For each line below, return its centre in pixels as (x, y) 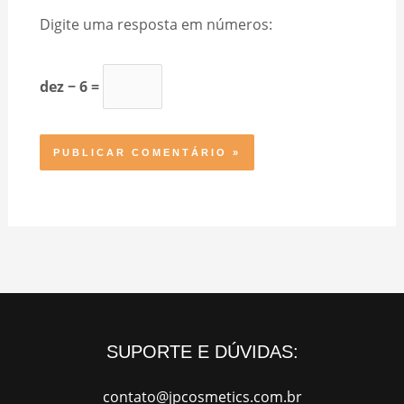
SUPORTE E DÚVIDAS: (202, 351)
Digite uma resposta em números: (156, 24)
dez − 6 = (71, 87)
